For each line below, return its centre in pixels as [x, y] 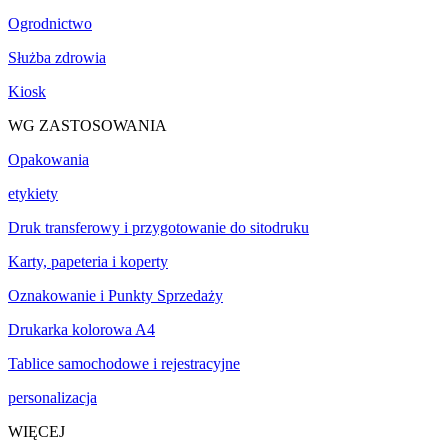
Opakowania [48, 159]
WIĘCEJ [36, 431]
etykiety [33, 193]
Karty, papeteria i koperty [88, 261]
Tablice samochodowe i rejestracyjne [124, 363]
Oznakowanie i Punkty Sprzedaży [115, 295]
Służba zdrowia [57, 57]
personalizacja [52, 397]
